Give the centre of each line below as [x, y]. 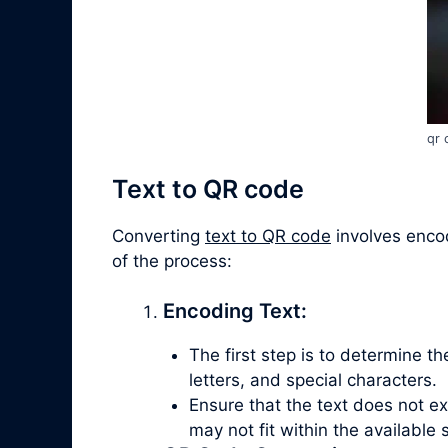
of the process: [172, 260]
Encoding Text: [235, 311]
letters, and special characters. [312, 380]
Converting [158, 235]
